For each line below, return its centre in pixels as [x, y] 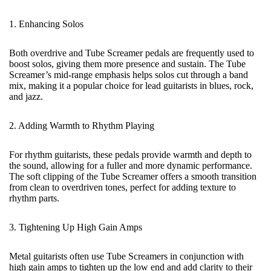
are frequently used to [212, 53]
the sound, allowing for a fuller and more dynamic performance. [131, 165]
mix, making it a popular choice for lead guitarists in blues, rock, [131, 86]
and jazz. [26, 96]
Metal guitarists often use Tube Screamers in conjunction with [126, 256]
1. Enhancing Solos [46, 24]
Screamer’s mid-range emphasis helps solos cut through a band [129, 75]
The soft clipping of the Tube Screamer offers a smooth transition [133, 176]
